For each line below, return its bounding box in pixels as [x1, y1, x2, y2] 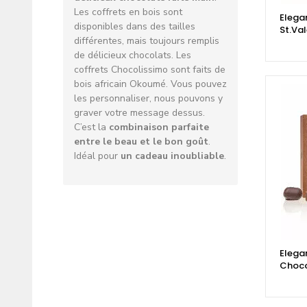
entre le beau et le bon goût [74, 135, 208, 149]
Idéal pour [74, 149, 118, 163]
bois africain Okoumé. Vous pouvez [74, 77, 227, 91]
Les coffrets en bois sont [74, 5, 182, 19]
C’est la [74, 121, 109, 134]
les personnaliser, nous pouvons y [74, 92, 223, 106]
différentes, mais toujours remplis [74, 34, 219, 48]
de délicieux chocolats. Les [74, 49, 191, 62]
